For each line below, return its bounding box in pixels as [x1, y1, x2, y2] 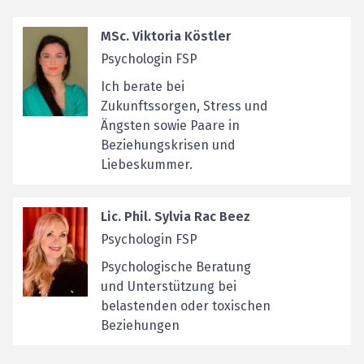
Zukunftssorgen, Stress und [101, 98, 268, 114]
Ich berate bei [101, 79, 184, 94]
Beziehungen [101, 318, 180, 333]
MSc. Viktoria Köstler [101, 28, 231, 44]
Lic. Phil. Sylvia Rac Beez [101, 209, 250, 224]
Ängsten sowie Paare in [101, 118, 240, 133]
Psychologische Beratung [101, 259, 251, 275]
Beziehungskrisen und [101, 137, 236, 153]
